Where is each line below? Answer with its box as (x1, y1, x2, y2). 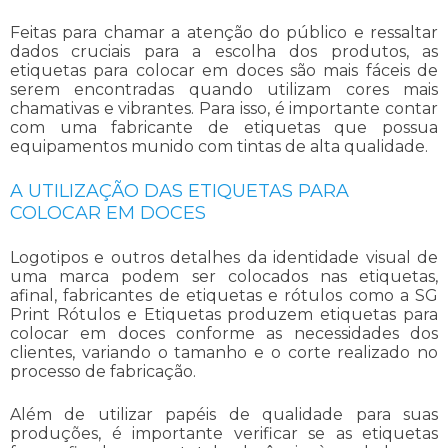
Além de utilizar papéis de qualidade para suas (10, 404, 438, 424)
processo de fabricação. (10, 361, 196, 381)
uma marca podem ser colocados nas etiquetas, (10, 266, 438, 286)
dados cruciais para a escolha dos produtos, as (10, 41, 438, 61)
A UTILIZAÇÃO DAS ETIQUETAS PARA (10, 179, 349, 202)
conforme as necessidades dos (164, 323, 439, 343)
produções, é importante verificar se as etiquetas (10, 423, 438, 443)
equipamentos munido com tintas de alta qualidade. (10, 136, 428, 156)
